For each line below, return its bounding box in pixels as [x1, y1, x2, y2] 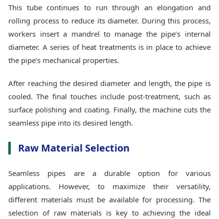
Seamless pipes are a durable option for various [8, 168, 211, 178]
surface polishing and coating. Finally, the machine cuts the [8, 104, 211, 114]
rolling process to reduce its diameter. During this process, [8, 15, 211, 25]
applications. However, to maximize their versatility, [8, 181, 211, 191]
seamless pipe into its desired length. [8, 117, 133, 128]
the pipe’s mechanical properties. [8, 55, 120, 65]
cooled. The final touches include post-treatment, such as [8, 91, 211, 101]
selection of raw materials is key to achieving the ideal [8, 207, 211, 218]
